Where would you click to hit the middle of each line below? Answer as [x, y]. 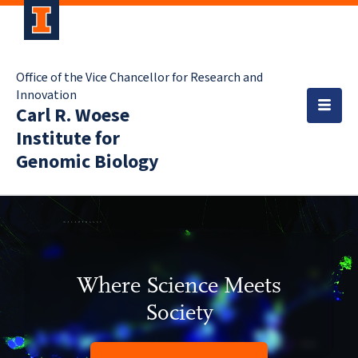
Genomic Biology [88, 162]
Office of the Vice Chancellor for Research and [139, 78]
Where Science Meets [179, 285]
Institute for [68, 139]
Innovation [46, 95]
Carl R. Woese [73, 115]
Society [179, 312]
